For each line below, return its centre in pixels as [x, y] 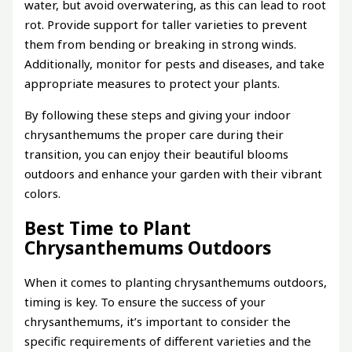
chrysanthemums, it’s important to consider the [158, 321]
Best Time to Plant [108, 229]
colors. [43, 194]
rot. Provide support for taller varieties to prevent [166, 25]
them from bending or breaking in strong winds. [161, 44]
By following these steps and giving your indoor [158, 115]
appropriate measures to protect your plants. [152, 84]
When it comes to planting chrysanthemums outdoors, [176, 282]
